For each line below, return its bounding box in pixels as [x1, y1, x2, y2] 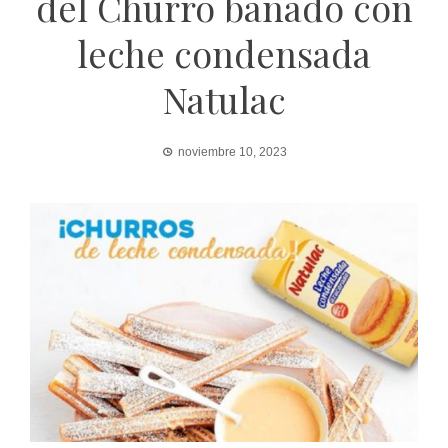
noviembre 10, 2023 [177, 145, 287, 160]
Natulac [162, 75, 286, 124]
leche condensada [77, 29, 371, 78]
